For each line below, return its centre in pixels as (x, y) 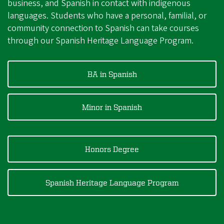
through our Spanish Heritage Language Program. (100, 40)
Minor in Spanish (112, 107)
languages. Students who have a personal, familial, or (107, 15)
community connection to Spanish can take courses (103, 28)
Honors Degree (112, 149)
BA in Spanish (112, 74)
